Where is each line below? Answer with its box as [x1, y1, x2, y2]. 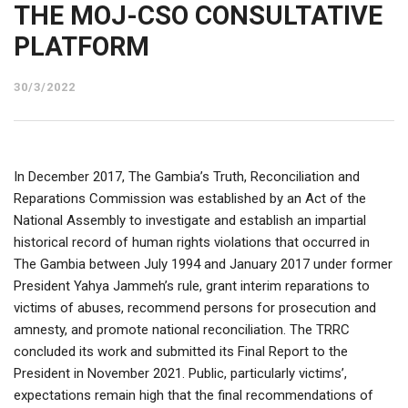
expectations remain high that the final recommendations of [14, 387, 373, 404]
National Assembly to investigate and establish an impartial [14, 212, 366, 229]
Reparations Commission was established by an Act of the [14, 190, 366, 208]
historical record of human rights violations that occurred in [14, 234, 370, 251]
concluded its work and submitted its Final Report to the [14, 343, 348, 361]
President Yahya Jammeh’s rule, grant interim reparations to [14, 278, 370, 295]
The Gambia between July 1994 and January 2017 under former [14, 256, 393, 273]
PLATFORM [14, 31, 149, 63]
